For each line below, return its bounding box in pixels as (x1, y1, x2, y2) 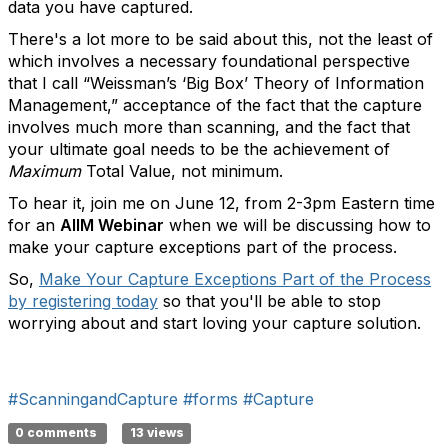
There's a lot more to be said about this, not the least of (8, 29, 433, 49)
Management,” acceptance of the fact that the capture (8, 95, 422, 115)
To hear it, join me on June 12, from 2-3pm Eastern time (8, 193, 435, 213)
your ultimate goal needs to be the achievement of (8, 139, 390, 159)
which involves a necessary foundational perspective (8, 51, 410, 71)
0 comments (15, 425, 101, 440)
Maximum (8, 161, 81, 181)
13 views (129, 425, 184, 440)
